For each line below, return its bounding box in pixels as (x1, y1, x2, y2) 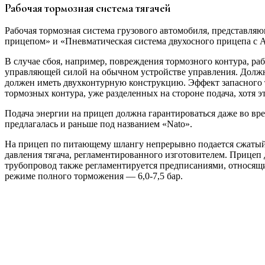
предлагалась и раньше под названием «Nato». (5, 118, 192, 129)
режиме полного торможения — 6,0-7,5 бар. (5, 170, 183, 181)
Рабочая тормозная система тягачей (5, 2, 170, 15)
